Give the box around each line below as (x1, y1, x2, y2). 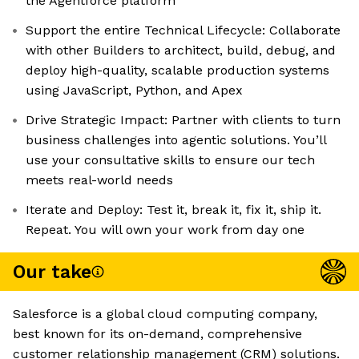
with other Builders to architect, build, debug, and (26, 42, 336, 58)
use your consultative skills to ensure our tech (26, 152, 315, 168)
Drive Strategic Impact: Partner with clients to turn (26, 112, 341, 128)
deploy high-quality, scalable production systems (26, 63, 329, 79)
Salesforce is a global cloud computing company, (13, 306, 317, 322)
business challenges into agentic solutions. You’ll (26, 132, 327, 148)
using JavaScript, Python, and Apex (26, 83, 243, 99)
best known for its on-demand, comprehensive (13, 326, 302, 342)
